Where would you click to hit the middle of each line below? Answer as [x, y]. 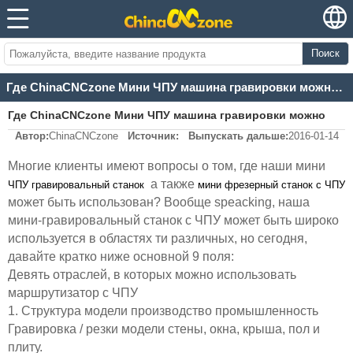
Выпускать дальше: [238, 136]
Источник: [153, 136]
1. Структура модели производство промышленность [163, 311]
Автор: [32, 136]
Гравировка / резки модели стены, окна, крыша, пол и [164, 329]
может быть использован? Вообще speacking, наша [159, 203]
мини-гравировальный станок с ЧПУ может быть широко [173, 221]
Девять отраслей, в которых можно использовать [152, 275]
